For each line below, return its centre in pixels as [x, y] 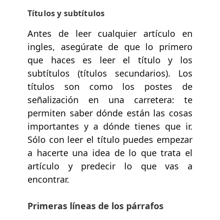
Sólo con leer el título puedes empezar [110, 139]
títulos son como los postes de [110, 86]
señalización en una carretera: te [110, 99]
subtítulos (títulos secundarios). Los [110, 73]
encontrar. [48, 179]
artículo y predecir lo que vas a [110, 166]
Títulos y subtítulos [66, 13]
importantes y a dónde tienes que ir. [110, 126]
